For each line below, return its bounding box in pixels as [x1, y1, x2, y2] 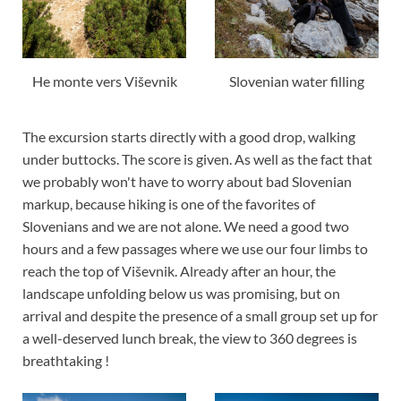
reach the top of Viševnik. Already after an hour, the [22, 261, 336, 279]
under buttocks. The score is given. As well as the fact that [22, 149, 372, 167]
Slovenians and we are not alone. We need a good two [22, 217, 349, 235]
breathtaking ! [22, 351, 109, 369]
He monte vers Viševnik [31, 73, 177, 90]
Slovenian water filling [228, 73, 364, 90]
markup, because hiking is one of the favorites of [22, 194, 315, 212]
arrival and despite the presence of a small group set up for [22, 306, 378, 324]
